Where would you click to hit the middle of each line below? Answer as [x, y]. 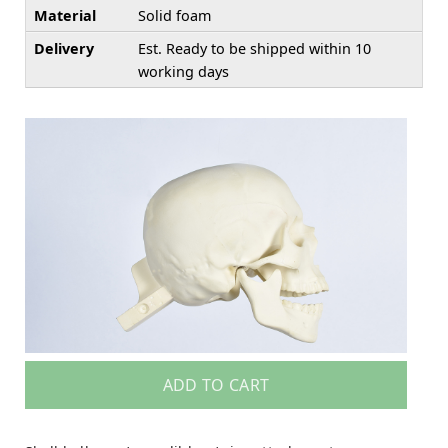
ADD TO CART [216, 385]
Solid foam [174, 15]
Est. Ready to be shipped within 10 [254, 48]
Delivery [64, 48]
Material [65, 15]
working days [183, 71]
